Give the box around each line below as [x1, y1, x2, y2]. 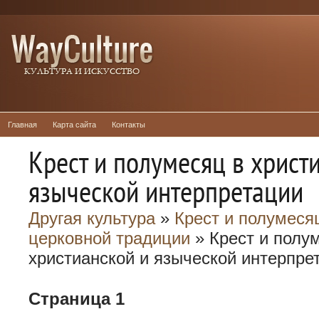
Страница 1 [28, 289, 125, 308]
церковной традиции [28, 229, 190, 248]
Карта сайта [53, 120, 96, 129]
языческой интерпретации [28, 172, 303, 210]
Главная [8, 120, 37, 129]
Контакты [112, 120, 145, 129]
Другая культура [28, 209, 155, 228]
